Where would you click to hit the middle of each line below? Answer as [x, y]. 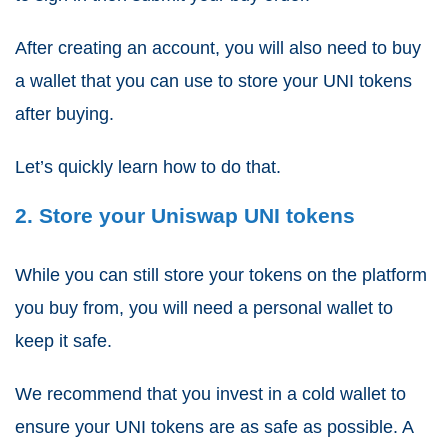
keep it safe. [63, 340]
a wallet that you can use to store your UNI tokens [213, 80]
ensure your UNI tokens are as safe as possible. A [214, 426]
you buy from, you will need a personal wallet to [204, 307]
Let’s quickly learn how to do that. [148, 166]
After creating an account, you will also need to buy [218, 47]
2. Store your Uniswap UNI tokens [185, 215]
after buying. [64, 113]
